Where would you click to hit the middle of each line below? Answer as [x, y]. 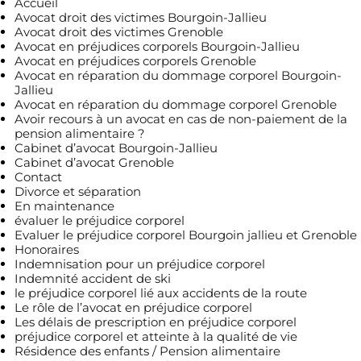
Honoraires [47, 249]
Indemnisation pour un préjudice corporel [140, 264]
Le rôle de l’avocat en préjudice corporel [133, 307]
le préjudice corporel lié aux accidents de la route [161, 293]
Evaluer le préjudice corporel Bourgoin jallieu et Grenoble [186, 235]
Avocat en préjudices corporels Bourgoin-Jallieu [157, 46]
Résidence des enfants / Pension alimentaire [147, 351]
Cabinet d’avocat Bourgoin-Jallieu [116, 148]
